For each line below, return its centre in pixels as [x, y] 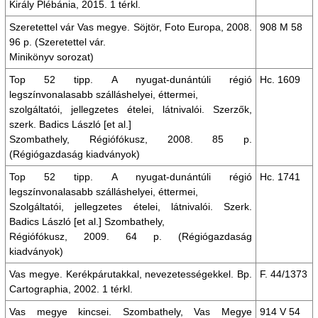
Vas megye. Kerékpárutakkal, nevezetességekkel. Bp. [131, 274]
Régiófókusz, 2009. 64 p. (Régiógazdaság [131, 236]
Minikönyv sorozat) [51, 57]
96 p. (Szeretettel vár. [57, 42]
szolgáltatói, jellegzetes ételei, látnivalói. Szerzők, [131, 109]
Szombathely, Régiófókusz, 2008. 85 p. [131, 139]
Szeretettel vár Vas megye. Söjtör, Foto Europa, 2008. [131, 27]
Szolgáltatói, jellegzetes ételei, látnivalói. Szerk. [131, 207]
